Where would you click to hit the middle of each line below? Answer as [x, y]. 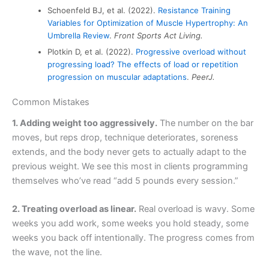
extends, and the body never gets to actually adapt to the [129, 152]
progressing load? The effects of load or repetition [143, 64]
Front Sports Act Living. [159, 35]
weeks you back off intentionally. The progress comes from [133, 237]
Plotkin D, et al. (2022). [92, 51]
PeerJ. [204, 77]
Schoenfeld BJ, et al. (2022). [103, 10]
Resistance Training [195, 10]
